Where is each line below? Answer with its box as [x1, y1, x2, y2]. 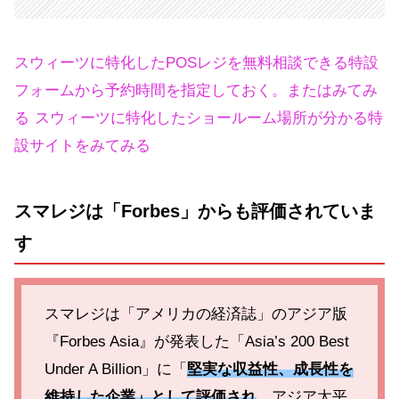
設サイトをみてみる [14, 137, 151, 155]
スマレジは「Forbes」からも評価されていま [14, 201, 376, 222]
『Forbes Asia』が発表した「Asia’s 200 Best [44, 333, 349, 351]
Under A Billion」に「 [44, 361, 187, 379]
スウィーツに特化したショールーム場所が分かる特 [35, 110, 383, 127]
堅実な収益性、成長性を [186, 361, 354, 379]
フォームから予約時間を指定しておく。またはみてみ [14, 82, 378, 100]
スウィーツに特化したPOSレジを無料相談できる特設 [14, 54, 379, 72]
